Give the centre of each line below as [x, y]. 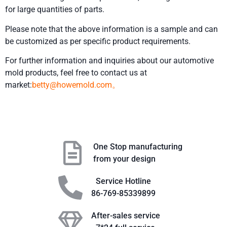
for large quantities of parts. [55, 10]
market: [18, 85]
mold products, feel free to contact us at [76, 72]
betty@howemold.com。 [76, 85]
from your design [124, 159]
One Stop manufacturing [138, 147]
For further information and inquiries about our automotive [109, 60]
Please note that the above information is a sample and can [111, 29]
